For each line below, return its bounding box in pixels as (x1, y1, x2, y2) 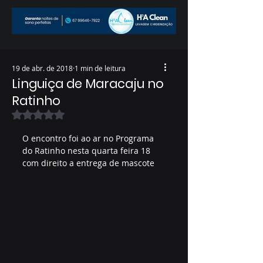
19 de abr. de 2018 (12, 63, 73, 73)
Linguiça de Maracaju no (12, 75, 164, 92)
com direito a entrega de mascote (22, 157, 154, 168)
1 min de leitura (75, 63, 126, 73)
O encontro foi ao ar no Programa (22, 133, 156, 144)
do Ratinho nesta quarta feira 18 (22, 145, 153, 156)
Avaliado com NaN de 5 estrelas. (38, 109, 165, 120)
